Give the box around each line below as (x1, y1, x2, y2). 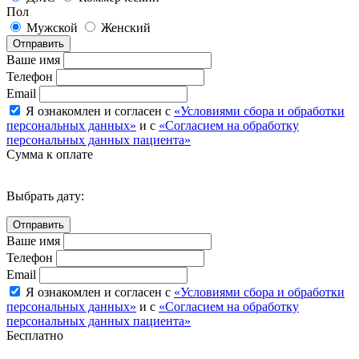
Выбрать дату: (6, 188, 84, 203)
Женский (101, 20, 151, 34)
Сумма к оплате (6, 147, 93, 161)
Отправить (13, 37, 64, 50)
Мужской (26, 20, 78, 34)
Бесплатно (6, 328, 63, 342)
